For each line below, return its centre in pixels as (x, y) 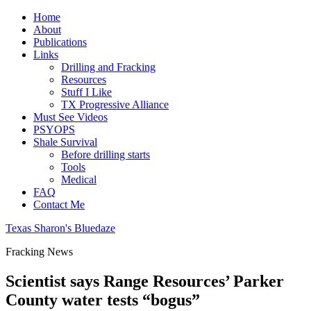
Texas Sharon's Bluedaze (60, 228)
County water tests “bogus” (103, 300)
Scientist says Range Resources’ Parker (145, 281)
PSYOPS (54, 129)
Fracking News (39, 252)
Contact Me (59, 204)
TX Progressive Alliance (115, 104)
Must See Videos (70, 117)
